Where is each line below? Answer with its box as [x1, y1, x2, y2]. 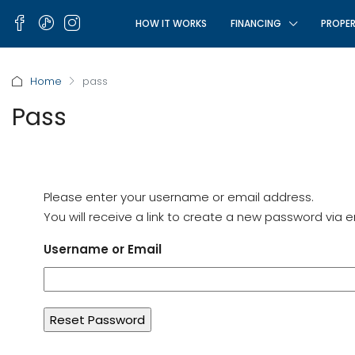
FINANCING [231, 17, 282, 30]
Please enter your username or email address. [44, 189, 314, 205]
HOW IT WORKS [136, 17, 208, 30]
